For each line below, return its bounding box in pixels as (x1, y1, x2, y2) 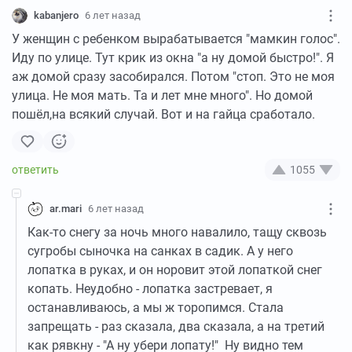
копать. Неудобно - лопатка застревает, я (27, 281, 273, 296)
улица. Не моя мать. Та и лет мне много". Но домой (12, 88, 313, 103)
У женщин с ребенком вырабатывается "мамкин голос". (12, 31, 340, 46)
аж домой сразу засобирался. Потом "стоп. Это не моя (12, 69, 335, 84)
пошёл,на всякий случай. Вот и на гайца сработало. (12, 107, 315, 122)
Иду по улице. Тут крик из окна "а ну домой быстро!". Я (12, 50, 334, 65)
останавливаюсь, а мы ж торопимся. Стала (27, 300, 284, 315)
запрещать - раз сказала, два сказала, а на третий (27, 319, 324, 334)
